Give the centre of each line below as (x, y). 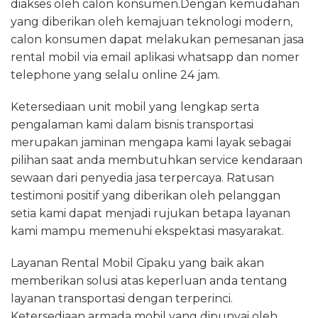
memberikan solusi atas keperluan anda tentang (149, 280)
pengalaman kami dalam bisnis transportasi (132, 124)
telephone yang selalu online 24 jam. (115, 75)
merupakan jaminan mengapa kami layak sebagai (151, 142)
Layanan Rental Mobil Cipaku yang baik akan (137, 263)
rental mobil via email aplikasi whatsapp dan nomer (155, 57)
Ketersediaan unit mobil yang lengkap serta (135, 106)
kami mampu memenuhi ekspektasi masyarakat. (147, 231)
